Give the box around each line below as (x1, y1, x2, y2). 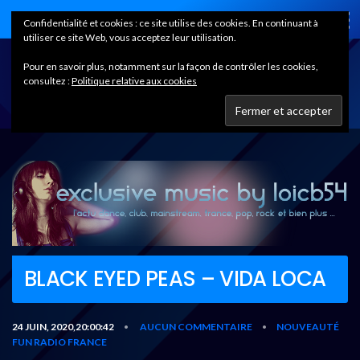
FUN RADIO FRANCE (12, 335, 107, 348)
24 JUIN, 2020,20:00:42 (12, 320, 114, 333)
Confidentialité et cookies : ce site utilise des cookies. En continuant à (23, 17, 318, 29)
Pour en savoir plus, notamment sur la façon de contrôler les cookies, (23, 60, 318, 72)
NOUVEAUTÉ (276, 320, 339, 333)
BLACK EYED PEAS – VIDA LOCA (24, 264, 326, 293)
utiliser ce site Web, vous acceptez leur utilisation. (23, 31, 236, 43)
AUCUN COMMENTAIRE (140, 320, 252, 333)
